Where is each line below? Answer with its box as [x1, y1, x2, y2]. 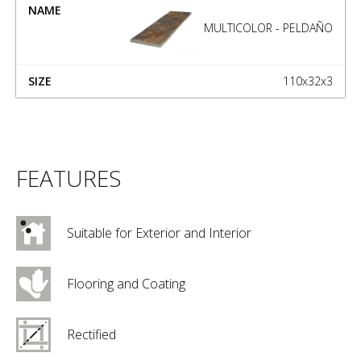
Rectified [67, 326, 116, 344]
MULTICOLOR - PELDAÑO [201, 20, 333, 35]
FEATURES [16, 163, 122, 194]
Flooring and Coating [67, 275, 185, 293]
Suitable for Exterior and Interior [67, 224, 251, 243]
